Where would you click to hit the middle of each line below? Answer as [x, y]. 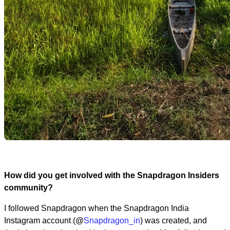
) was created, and [174, 220]
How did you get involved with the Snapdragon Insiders [112, 175]
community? [28, 187]
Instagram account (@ [44, 220]
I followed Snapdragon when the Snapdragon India [97, 208]
